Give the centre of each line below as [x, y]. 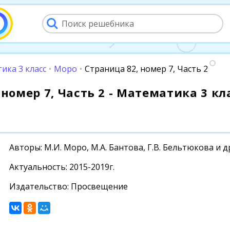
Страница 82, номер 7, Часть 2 [146, 69]
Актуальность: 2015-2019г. [62, 167]
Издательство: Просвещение [69, 186]
